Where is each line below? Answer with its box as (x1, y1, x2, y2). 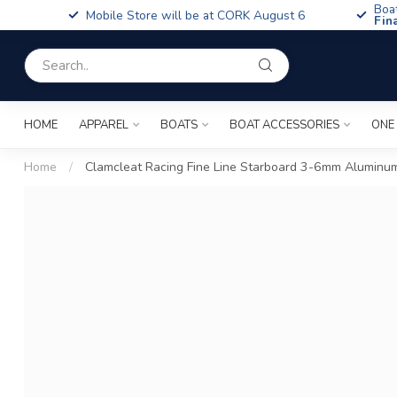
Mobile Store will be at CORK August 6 (86, 6, 305, 24)
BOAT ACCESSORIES (230, 117, 339, 133)
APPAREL (79, 117, 128, 133)
